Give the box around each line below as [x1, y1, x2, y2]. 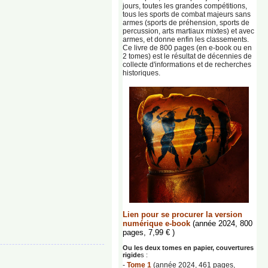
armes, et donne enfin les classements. [123, 35, 249, 44]
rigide [123, 251, 141, 258]
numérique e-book [123, 219, 193, 228]
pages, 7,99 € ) [123, 228, 175, 237]
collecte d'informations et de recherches [123, 60, 251, 69]
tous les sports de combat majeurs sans [123, 10, 251, 19]
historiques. [123, 69, 160, 77]
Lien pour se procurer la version [123, 210, 242, 219]
